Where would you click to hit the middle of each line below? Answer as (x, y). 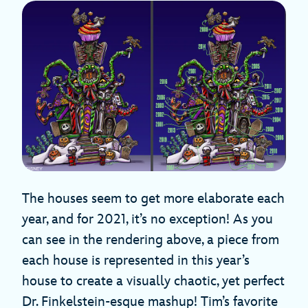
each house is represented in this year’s (136, 261)
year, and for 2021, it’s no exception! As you (147, 220)
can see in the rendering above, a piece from (151, 240)
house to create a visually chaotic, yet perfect (153, 282)
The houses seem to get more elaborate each (153, 199)
